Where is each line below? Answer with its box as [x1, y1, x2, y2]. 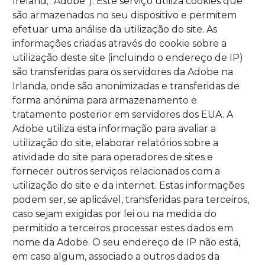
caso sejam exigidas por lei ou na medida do [12, 208, 216, 220]
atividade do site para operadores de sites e [12, 151, 213, 163]
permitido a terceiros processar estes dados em [12, 222, 233, 234]
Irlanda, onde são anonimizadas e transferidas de [12, 80, 240, 92]
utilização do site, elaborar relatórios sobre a [12, 137, 218, 149]
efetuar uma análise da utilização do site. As [12, 24, 217, 35]
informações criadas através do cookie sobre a [12, 38, 227, 50]
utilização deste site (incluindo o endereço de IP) [12, 52, 243, 64]
